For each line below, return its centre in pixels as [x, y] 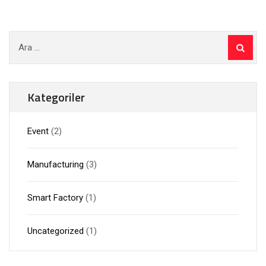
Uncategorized [56, 231]
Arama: [23, 37]
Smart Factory [55, 198]
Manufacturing [56, 164]
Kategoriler [56, 97]
